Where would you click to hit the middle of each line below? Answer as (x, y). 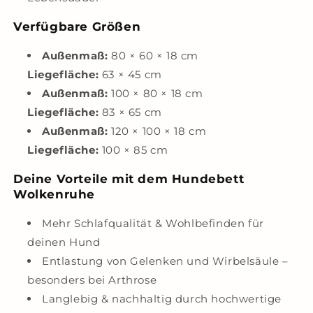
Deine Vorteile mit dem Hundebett (129, 179)
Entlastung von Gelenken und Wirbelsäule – (165, 261)
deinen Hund (64, 242)
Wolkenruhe (54, 194)
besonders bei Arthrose (92, 280)
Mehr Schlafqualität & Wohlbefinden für (153, 223)
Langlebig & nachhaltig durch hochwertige (162, 299)
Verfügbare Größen (77, 27)
